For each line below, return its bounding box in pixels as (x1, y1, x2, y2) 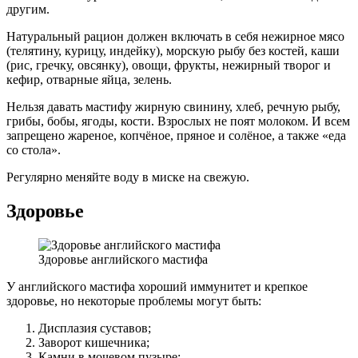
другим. (6, 2, 50, 17)
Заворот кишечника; (38, 335, 149, 349)
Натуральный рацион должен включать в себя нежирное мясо (6, 30, 344, 44)
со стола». (6, 143, 61, 157)
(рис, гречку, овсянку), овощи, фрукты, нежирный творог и (6, 58, 331, 73)
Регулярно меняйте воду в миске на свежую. (6, 170, 249, 185)
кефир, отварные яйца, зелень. (6, 73, 172, 87)
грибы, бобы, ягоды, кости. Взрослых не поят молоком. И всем (6, 114, 350, 129)
